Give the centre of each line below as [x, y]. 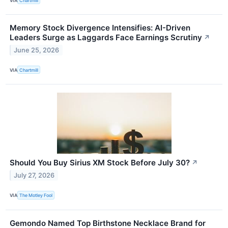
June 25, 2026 [37, 50]
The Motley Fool [36, 195]
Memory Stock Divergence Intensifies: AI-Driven [100, 28]
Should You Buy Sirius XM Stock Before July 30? [100, 163]
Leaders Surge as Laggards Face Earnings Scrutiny [106, 38]
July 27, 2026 [34, 176]
